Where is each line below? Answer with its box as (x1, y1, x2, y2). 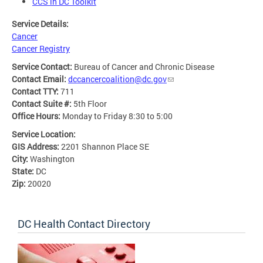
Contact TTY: (12, 86, 60, 97)
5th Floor (73, 98, 107, 110)
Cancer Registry (12, 43, 70, 55)
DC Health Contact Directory (18, 217, 150, 231)
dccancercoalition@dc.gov (68, 73, 167, 85)
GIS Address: (12, 141, 61, 153)
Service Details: (12, 18, 70, 30)
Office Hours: (12, 110, 62, 122)
